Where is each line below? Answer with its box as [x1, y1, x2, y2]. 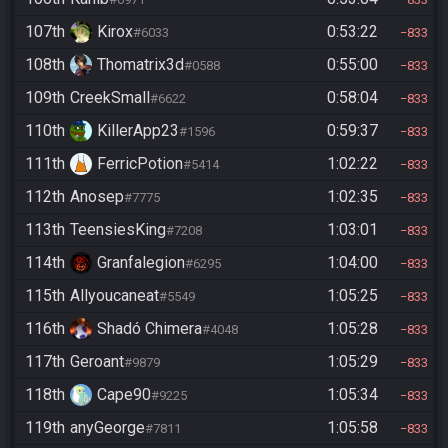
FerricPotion [97, 154, 183, 173]
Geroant [70, 352, 124, 371]
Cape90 [97, 385, 151, 404]
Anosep [70, 187, 124, 206]
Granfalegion [97, 253, 185, 272]
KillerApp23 [97, 121, 179, 140]
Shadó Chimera [97, 319, 202, 338]
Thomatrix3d [97, 55, 184, 74]
